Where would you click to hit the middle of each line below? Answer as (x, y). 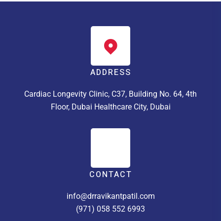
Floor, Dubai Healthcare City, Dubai (110, 107)
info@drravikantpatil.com (110, 196)
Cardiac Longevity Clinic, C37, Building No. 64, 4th (110, 94)
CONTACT (110, 174)
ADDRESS (110, 72)
